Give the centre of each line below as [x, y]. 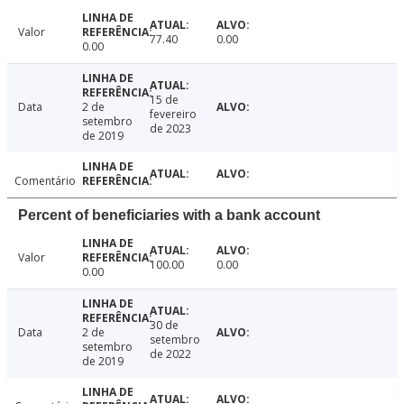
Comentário [45, 181]
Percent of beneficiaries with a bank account [169, 216]
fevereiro [173, 115]
